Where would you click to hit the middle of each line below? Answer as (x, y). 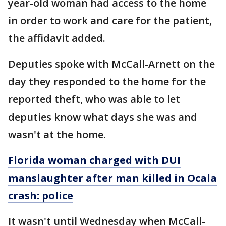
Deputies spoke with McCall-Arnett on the (111, 64)
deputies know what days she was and (103, 117)
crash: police (41, 196)
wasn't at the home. (58, 135)
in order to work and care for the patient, (110, 21)
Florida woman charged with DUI (94, 160)
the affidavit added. (58, 38)
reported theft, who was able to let (94, 99)
